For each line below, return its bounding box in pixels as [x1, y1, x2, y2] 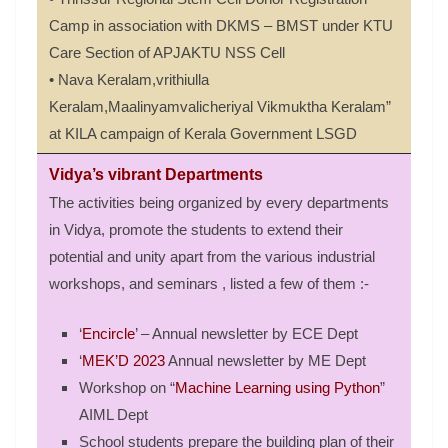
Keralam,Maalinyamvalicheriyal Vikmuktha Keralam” [49, 98, 391, 116]
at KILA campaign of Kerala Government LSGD [49, 125, 361, 143]
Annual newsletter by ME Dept [165, 351, 366, 369]
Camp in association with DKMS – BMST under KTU [49, 17, 393, 35]
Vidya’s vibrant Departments [49, 166, 263, 184]
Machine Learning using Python [175, 378, 380, 396]
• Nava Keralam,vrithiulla [49, 71, 209, 89]
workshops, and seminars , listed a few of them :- [49, 275, 369, 293]
